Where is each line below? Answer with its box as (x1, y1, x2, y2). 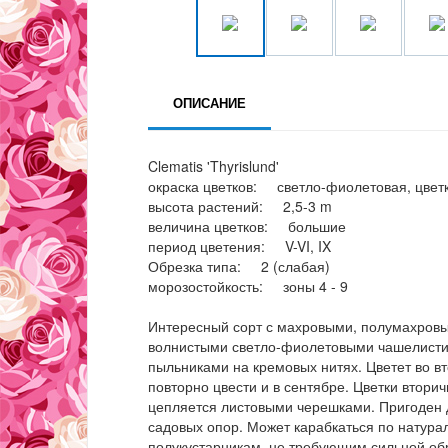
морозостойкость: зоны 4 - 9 (148, 276, 348, 297)
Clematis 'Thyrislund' (148, 156, 279, 177)
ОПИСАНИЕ (173, 93, 246, 113)
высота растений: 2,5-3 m (148, 196, 332, 217)
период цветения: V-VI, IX (148, 236, 331, 257)
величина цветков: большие (148, 216, 346, 237)
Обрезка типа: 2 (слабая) (148, 256, 330, 277)
